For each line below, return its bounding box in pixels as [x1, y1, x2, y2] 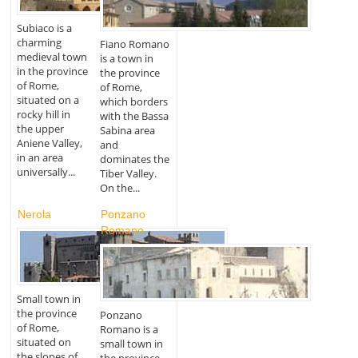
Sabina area [100, 123, 156, 138]
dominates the [100, 152, 170, 167]
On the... [100, 181, 141, 196]
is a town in [100, 51, 154, 66]
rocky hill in [16, 107, 70, 122]
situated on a [16, 93, 79, 108]
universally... [16, 165, 75, 180]
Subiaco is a [16, 21, 72, 36]
